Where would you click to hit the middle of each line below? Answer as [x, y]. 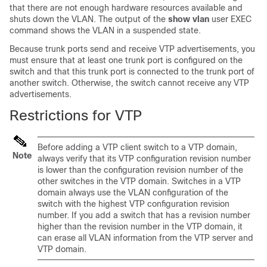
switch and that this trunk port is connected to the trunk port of [132, 72]
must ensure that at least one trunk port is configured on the [126, 60]
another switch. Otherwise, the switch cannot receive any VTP [129, 83]
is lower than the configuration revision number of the [140, 170]
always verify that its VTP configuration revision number [144, 159]
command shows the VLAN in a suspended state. [105, 30]
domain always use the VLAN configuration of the [133, 193]
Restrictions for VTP [76, 115]
